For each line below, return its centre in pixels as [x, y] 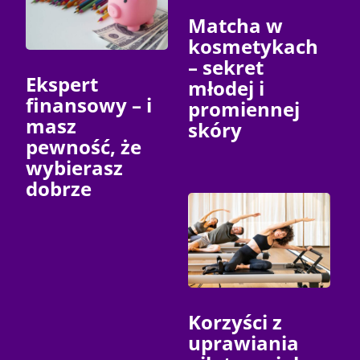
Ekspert [62, 84]
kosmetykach [253, 47]
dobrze [59, 189]
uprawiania [243, 343]
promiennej [244, 109]
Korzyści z [235, 322]
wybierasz [75, 168]
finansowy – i [89, 105]
